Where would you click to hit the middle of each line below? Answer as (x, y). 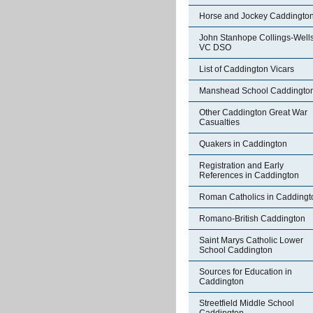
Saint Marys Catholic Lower (251, 240)
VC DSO (215, 48)
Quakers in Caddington (243, 144)
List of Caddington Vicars (247, 69)
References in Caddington (249, 175)
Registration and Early (241, 166)
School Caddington (236, 250)
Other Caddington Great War (253, 112)
